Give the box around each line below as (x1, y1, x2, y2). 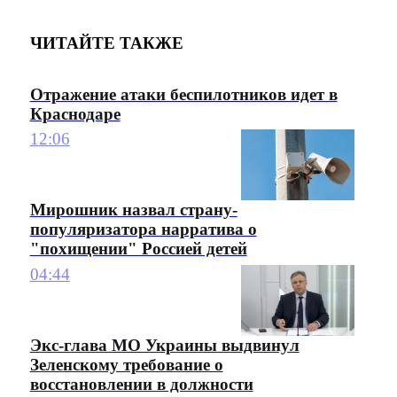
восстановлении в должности (29, 375, 253, 394)
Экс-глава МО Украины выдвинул (29, 336, 300, 355)
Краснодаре (29, 105, 121, 124)
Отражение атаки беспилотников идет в (29, 85, 338, 105)
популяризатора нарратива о (29, 220, 257, 239)
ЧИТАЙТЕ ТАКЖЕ (29, 34, 183, 53)
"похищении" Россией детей (29, 239, 247, 259)
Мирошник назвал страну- (29, 200, 237, 220)
